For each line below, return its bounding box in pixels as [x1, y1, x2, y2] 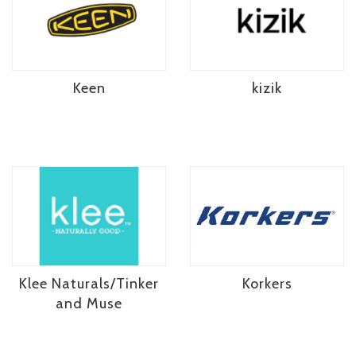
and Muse [56, 294, 122, 312]
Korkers [242, 274, 292, 292]
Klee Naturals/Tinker [19, 274, 159, 292]
